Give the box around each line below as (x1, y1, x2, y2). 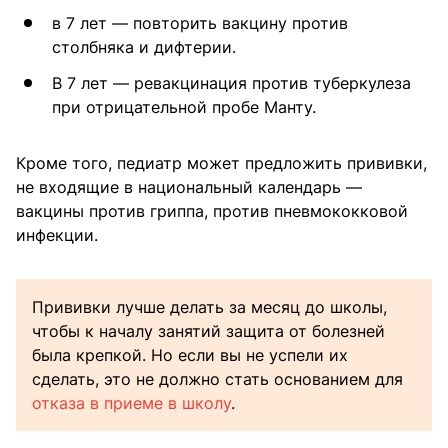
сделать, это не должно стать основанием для (32, 369, 403, 390)
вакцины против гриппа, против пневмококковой (16, 201, 408, 222)
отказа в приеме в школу (32, 393, 231, 414)
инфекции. (16, 225, 98, 246)
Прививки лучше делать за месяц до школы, (32, 297, 387, 318)
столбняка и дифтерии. (52, 37, 236, 58)
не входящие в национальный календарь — (16, 177, 362, 198)
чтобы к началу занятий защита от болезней (32, 321, 385, 342)
